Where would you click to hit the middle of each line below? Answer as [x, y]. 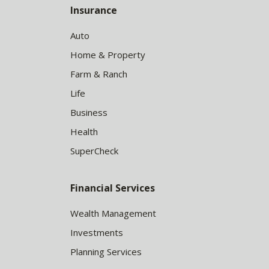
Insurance [94, 10]
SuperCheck [94, 151]
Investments [97, 232]
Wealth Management [113, 213]
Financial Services [113, 188]
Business [89, 112]
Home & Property [108, 55]
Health [84, 131]
